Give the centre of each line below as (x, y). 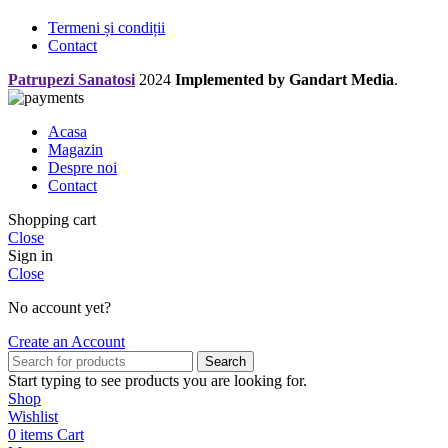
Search (225, 362)
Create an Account (66, 342)
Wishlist (33, 417)
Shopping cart (52, 220)
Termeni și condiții (106, 28)
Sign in (30, 256)
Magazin (75, 150)
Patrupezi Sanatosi (71, 80)
